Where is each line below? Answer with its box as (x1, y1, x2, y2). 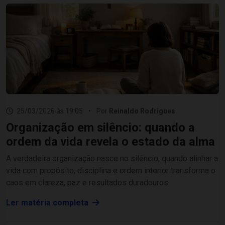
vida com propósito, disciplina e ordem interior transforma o (6, 166, 215, 175)
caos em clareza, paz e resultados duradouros (6, 178, 168, 187)
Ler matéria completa (6, 198, 90, 207)
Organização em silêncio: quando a (6, 121, 195, 135)
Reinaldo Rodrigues (109, 107, 175, 115)
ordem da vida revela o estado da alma (6, 135, 215, 149)
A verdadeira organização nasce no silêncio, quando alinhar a (6, 154, 218, 163)
